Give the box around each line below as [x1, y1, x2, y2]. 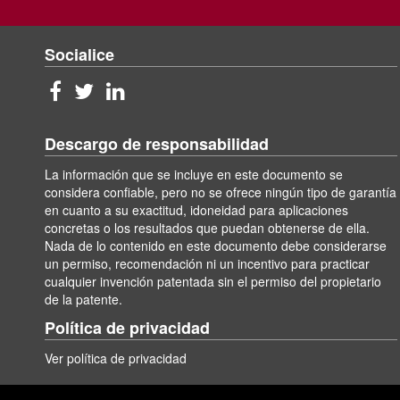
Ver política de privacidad [45, 349, 187, 368]
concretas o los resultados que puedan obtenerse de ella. [45, 219, 370, 237]
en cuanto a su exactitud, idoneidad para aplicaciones [45, 201, 348, 220]
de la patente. [45, 290, 122, 309]
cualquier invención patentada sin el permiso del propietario [45, 272, 381, 291]
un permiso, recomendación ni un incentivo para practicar [45, 254, 370, 273]
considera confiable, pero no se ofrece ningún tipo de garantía [45, 183, 396, 202]
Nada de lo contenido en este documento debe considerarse [45, 237, 387, 255]
